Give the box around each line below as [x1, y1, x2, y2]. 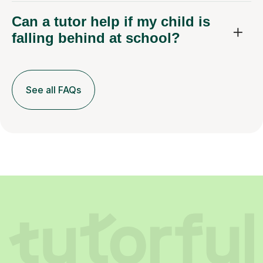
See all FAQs [26, 84, 81, 96]
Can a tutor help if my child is [12, 14, 210, 30]
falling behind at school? [12, 30, 180, 46]
